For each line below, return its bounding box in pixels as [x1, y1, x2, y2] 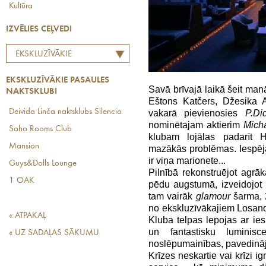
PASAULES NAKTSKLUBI [9, 64, 96, 73]
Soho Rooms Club [9, 125, 72, 134]
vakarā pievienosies [148, 107, 245, 118]
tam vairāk [148, 191, 193, 201]
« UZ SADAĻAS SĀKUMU [9, 229, 99, 237]
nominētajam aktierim [148, 119, 243, 130]
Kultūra [9, 2, 33, 11]
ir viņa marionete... [148, 155, 226, 166]
